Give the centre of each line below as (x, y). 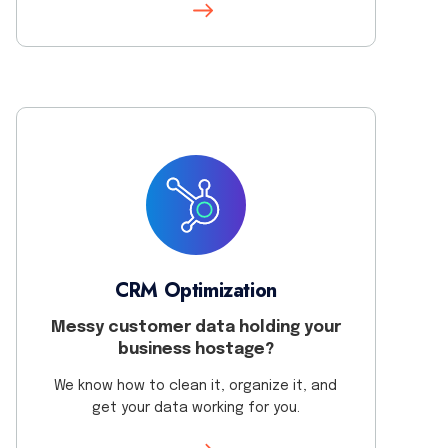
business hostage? (195, 349)
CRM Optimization (196, 290)
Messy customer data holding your (195, 327)
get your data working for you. (195, 407)
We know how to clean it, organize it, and (196, 385)
